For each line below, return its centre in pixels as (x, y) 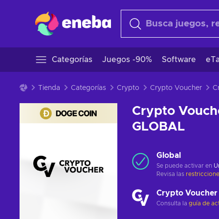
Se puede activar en (185, 166)
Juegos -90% (127, 60)
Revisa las (171, 174)
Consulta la (173, 203)
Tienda (49, 88)
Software (179, 60)
